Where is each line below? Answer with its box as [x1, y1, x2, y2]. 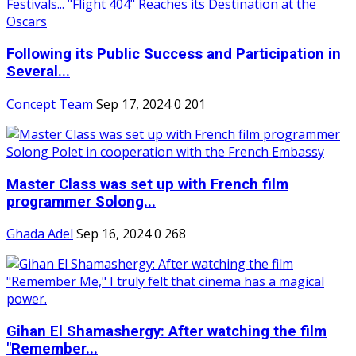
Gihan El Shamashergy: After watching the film [6, 323, 327, 341]
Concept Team [6, 95, 93, 113]
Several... [6, 63, 70, 81]
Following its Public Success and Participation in [6, 45, 341, 64]
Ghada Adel [6, 225, 73, 243]
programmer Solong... [6, 192, 156, 211]
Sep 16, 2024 [76, 225, 151, 243]
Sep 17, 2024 [96, 95, 171, 113]
